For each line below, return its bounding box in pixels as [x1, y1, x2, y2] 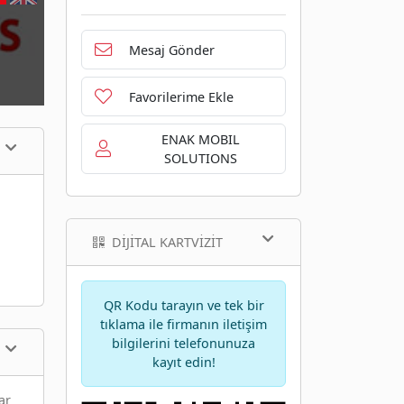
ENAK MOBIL [161, 131, 241, 149]
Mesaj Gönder [128, 41, 215, 59]
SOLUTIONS [164, 150, 238, 168]
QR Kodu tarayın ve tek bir [103, 297, 264, 315]
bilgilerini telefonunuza [112, 335, 255, 353]
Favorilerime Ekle [128, 87, 234, 106]
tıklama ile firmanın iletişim [100, 316, 267, 334]
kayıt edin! [151, 353, 216, 372]
